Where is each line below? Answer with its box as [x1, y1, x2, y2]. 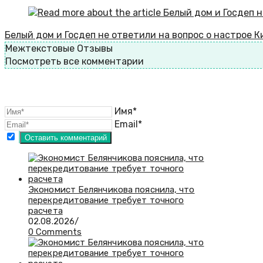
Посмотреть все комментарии [5, 56, 144, 68]
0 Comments [28, 227, 82, 238]
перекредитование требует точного [28, 195, 184, 206]
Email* [114, 119, 142, 130]
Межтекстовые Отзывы [5, 43, 113, 55]
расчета [28, 205, 63, 217]
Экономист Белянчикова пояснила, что [28, 184, 195, 195]
